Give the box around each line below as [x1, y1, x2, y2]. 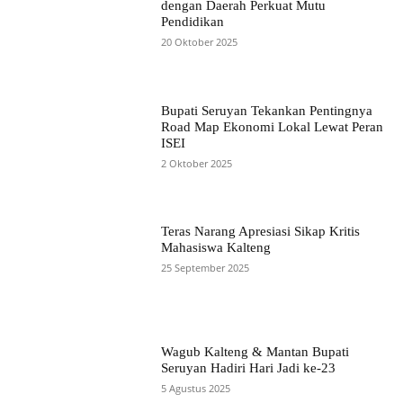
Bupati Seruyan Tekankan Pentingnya [160, 103, 372, 118]
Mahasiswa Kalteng [160, 239, 271, 255]
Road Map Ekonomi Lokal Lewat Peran [160, 119, 383, 134]
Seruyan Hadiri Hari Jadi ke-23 [160, 361, 336, 376]
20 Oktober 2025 [160, 35, 237, 49]
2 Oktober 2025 [160, 156, 232, 170]
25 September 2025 [160, 260, 249, 274]
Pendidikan [160, 14, 224, 30]
